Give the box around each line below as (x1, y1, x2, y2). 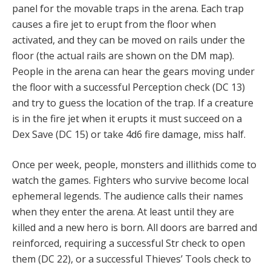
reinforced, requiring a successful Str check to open (12, 237, 245, 250)
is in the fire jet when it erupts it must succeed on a (12, 112, 242, 126)
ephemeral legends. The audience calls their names (12, 189, 243, 203)
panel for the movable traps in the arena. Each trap (12, 2, 244, 16)
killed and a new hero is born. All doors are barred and (12, 221, 257, 235)
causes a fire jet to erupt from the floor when (12, 18, 216, 31)
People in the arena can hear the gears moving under (12, 65, 255, 79)
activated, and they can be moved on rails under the (12, 33, 245, 47)
